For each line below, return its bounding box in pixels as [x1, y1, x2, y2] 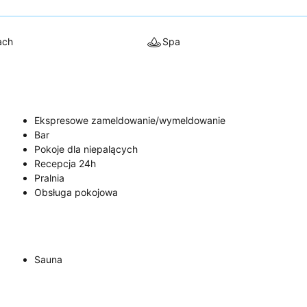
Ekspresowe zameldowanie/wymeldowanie [34, 114, 225, 126]
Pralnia [34, 171, 64, 184]
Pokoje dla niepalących [34, 143, 138, 155]
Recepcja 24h [34, 157, 96, 169]
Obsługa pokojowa [34, 186, 118, 198]
